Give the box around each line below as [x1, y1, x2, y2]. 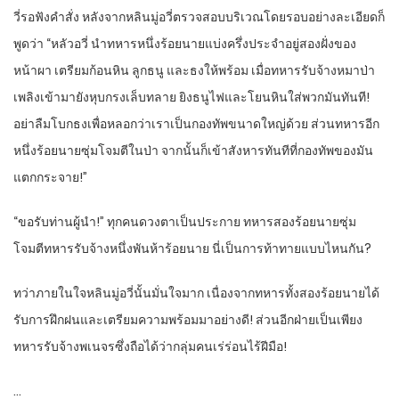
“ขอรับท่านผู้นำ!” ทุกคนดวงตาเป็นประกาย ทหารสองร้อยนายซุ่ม [13, 213, 356, 232]
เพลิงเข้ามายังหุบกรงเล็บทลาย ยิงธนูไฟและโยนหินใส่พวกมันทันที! [13, 88, 370, 107]
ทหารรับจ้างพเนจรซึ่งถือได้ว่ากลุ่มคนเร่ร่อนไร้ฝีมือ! [13, 338, 287, 356]
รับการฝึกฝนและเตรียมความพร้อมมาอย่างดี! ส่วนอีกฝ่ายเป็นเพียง [13, 311, 362, 330]
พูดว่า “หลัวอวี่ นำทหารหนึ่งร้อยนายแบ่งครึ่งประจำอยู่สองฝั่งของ [13, 35, 356, 53]
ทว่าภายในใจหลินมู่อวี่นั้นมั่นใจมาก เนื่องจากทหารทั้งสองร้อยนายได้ [13, 284, 379, 303]
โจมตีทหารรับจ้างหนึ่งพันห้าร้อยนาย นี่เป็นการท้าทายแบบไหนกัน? [13, 240, 371, 258]
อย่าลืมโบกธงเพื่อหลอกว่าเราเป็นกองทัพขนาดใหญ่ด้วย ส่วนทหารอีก [13, 115, 379, 134]
